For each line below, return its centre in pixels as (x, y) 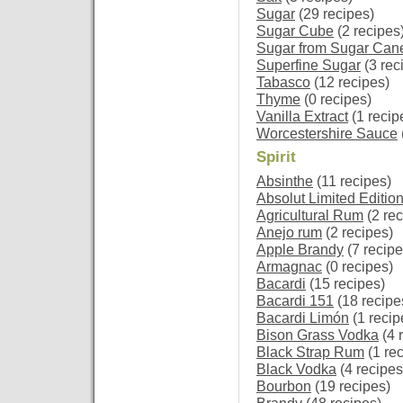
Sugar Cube (295, 31)
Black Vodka (296, 369)
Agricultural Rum (310, 215)
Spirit (276, 157)
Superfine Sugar (309, 65)
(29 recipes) (335, 13)
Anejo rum (289, 233)
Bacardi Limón (303, 318)
